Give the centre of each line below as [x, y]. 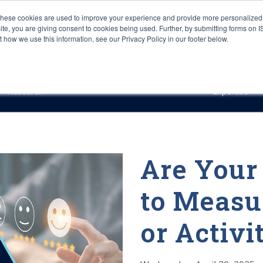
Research [26, 91]
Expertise [232, 91]
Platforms [186, 45]
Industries [122, 45]
